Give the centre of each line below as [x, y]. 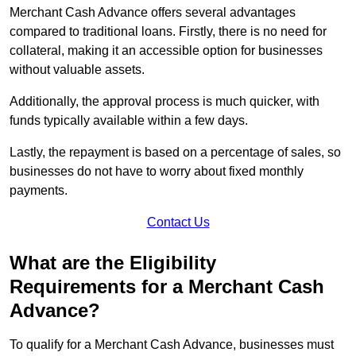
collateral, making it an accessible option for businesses [166, 51]
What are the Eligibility [113, 263]
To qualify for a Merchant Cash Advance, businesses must [172, 345]
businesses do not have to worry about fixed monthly [157, 172]
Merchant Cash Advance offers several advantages [153, 13]
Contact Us [178, 222]
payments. [39, 191]
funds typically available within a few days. [129, 121]
